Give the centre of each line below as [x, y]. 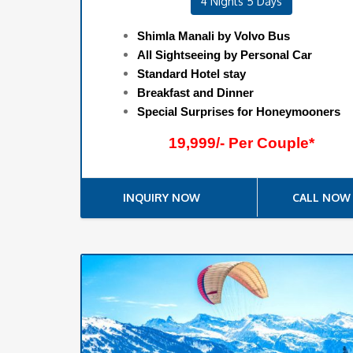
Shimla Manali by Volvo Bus [214, 36]
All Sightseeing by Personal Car [225, 55]
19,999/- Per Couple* [241, 143]
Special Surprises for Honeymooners [239, 112]
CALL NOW [321, 198]
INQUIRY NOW [162, 198]
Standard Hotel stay [191, 74]
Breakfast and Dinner [195, 93]
